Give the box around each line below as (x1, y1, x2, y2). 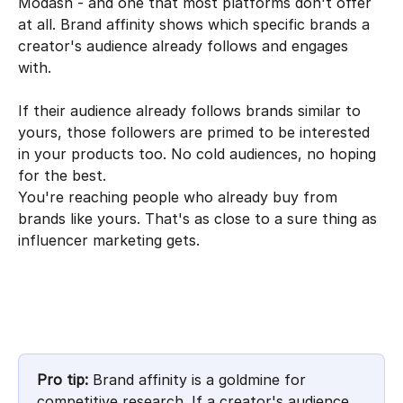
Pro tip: (37, 370, 88, 389)
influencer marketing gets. (18, 231, 200, 250)
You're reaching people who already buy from (18, 188, 342, 207)
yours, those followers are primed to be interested (18, 123, 374, 142)
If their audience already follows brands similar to (18, 102, 365, 121)
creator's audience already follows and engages (18, 36, 353, 55)
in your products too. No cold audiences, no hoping (18, 145, 381, 164)
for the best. (18, 166, 111, 185)
